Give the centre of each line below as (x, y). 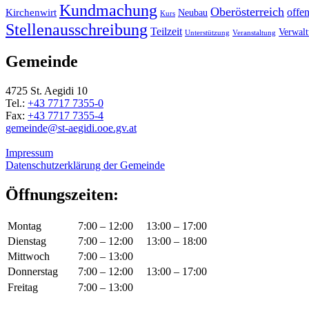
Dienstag (27, 241)
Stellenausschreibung (77, 29)
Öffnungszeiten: (62, 195)
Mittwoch (29, 257)
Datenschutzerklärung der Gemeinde (85, 166)
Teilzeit (166, 31)
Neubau (193, 12)
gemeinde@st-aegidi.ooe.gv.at (71, 128)
